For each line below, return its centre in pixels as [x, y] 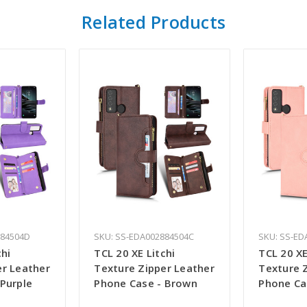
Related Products [153, 22]
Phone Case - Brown [146, 283]
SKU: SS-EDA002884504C [144, 237]
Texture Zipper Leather [154, 268]
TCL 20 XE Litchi [135, 253]
